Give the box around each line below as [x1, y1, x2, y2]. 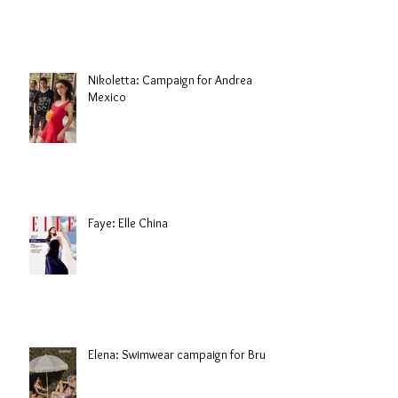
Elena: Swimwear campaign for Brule [88, 346, 275, 363]
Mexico [88, 89, 126, 106]
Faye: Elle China [88, 215, 168, 232]
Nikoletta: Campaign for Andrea [88, 72, 252, 89]
